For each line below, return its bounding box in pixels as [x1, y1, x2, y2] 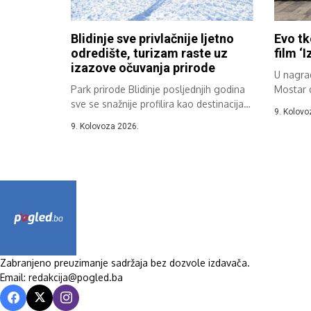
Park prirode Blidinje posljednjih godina [71, 83, 245, 96]
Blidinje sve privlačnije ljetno [71, 31, 234, 47]
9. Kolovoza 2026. [71, 121, 139, 132]
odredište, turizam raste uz [71, 46, 228, 61]
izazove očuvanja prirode [71, 60, 215, 76]
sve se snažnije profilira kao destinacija [71, 98, 244, 110]
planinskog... [71, 112, 128, 125]
